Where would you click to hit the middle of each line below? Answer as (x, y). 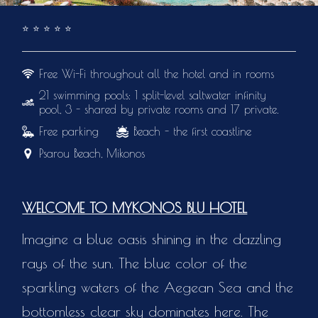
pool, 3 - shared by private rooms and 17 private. (159, 109)
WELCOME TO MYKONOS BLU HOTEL (135, 208)
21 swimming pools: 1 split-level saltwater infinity (153, 95)
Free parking (69, 131)
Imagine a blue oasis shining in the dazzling (152, 239)
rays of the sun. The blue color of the (135, 263)
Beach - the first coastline (193, 131)
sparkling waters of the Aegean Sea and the (158, 287)
